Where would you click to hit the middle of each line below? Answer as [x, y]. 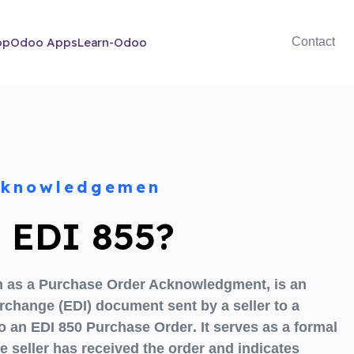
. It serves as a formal [265, 327]
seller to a [266, 305]
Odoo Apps [43, 42]
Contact [313, 42]
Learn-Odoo [112, 42]
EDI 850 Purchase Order [112, 327]
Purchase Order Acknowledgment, [154, 284]
